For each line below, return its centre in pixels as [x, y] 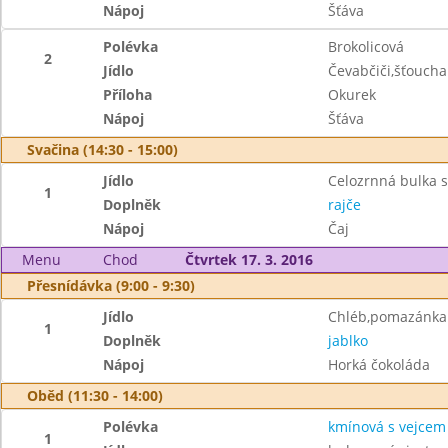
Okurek [351, 94]
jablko [347, 340]
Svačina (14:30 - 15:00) [102, 149]
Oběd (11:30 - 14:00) [95, 395]
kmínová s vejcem [386, 426]
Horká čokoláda [378, 364]
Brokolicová [365, 46]
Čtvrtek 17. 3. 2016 [248, 259]
